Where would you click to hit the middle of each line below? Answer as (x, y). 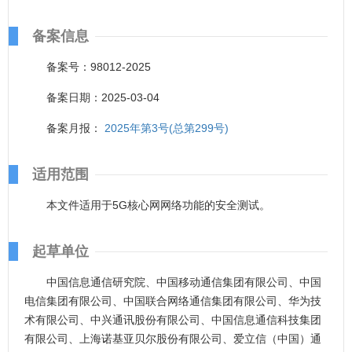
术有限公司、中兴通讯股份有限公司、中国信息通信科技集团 (173, 320)
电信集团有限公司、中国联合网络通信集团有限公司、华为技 (173, 301)
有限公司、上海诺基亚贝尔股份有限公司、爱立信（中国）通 (173, 339)
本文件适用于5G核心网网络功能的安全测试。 (158, 205)
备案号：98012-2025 (99, 67)
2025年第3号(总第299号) (167, 128)
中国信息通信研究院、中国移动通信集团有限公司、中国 (184, 282)
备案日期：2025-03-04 (103, 97)
